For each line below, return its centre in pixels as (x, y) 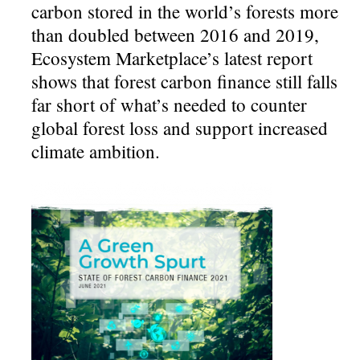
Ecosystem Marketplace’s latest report (172, 57)
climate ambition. (96, 151)
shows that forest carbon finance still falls (185, 81)
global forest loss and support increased (180, 127)
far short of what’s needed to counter (170, 104)
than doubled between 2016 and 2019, (176, 34)
